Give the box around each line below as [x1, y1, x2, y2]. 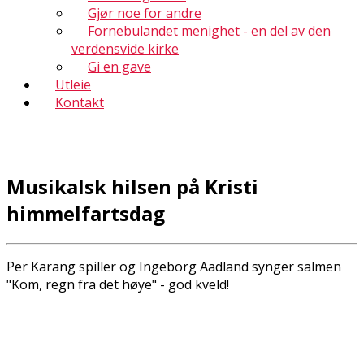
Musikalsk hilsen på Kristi [6, 172, 258, 200]
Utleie [55, 76, 91, 93]
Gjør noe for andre [88, 4, 201, 22]
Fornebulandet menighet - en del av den [88, 22, 331, 40]
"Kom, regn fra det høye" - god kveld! [6, 275, 229, 293]
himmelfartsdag [6, 199, 165, 227]
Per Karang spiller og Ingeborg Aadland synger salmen [6, 257, 341, 275]
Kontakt [55, 93, 104, 111]
